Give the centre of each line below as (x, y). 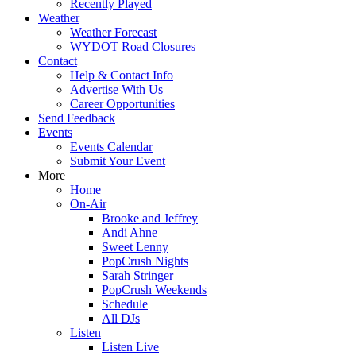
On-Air (88, 204)
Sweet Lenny (135, 247)
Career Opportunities (122, 104)
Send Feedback (77, 118)
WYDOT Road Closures (133, 46)
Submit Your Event (118, 161)
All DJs (121, 318)
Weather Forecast (113, 32)
